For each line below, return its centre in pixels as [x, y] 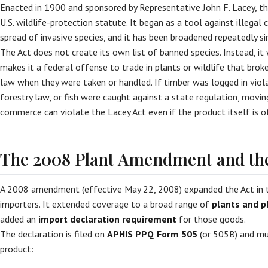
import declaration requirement [107, 219]
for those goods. [211, 219]
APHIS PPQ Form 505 [152, 234]
